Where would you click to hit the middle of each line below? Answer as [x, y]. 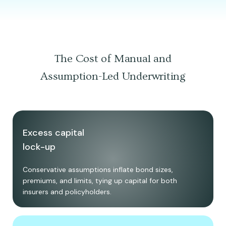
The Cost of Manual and [113, 59]
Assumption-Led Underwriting [113, 77]
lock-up [39, 147]
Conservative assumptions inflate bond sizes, [98, 170]
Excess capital [53, 133]
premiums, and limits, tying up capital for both [100, 181]
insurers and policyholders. [67, 192]
